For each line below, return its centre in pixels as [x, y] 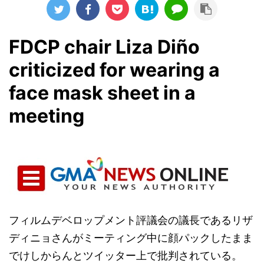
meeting [47, 116]
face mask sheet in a [102, 93]
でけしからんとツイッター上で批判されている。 [126, 255]
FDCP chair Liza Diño [104, 47]
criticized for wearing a [114, 70]
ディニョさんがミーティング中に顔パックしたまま [131, 238]
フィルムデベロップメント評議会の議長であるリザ [131, 220]
